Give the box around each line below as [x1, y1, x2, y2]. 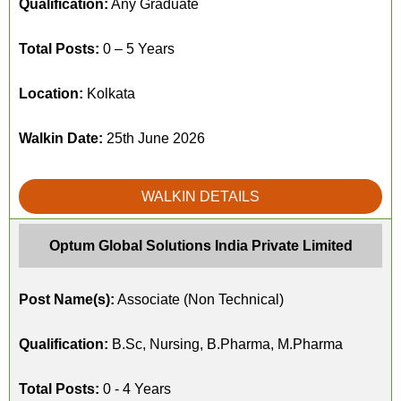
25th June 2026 [103, 131, 205, 146]
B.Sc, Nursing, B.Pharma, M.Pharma [108, 337, 343, 352]
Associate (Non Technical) [115, 292, 284, 307]
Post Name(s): [19, 292, 115, 307]
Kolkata [83, 86, 135, 101]
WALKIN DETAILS [141, 189, 260, 204]
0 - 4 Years [99, 381, 171, 397]
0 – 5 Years [99, 41, 175, 56]
